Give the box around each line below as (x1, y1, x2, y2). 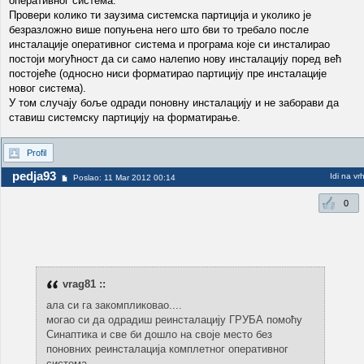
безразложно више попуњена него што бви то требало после (9, 24, 309, 36)
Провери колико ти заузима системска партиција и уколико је (9, 9, 311, 21)
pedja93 (12, 169, 56, 183)
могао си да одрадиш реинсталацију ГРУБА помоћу (45, 314, 302, 326)
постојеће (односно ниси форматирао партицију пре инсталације (9, 67, 327, 80)
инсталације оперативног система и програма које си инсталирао (9, 38, 330, 50)
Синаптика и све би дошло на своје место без (45, 328, 272, 340)
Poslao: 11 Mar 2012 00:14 (73, 173, 175, 182)
